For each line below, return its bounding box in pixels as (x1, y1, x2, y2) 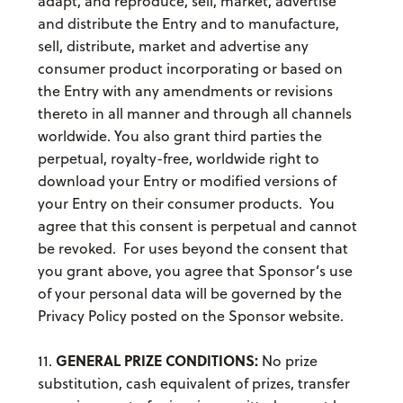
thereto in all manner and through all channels (37, 103, 352, 124)
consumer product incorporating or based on (37, 58, 343, 79)
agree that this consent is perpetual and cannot (37, 216, 357, 237)
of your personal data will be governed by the (37, 283, 342, 304)
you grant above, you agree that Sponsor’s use (37, 261, 353, 282)
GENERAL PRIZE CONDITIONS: (55, 350, 258, 372)
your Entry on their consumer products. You (37, 193, 335, 214)
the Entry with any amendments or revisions (37, 81, 333, 102)
